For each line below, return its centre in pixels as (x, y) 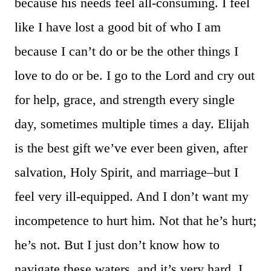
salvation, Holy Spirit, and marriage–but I (126, 172)
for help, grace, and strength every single (125, 100)
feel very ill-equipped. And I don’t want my (132, 197)
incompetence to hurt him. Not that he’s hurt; (135, 221)
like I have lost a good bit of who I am (118, 27)
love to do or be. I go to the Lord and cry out (135, 76)
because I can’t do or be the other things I (126, 51)
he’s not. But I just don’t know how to (117, 245)
